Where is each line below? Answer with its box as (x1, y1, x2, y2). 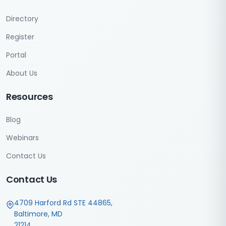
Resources (6, 90, 53, 103)
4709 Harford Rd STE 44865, (14, 198, 112, 208)
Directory (6, 14, 38, 24)
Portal (6, 50, 26, 60)
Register (6, 32, 34, 42)
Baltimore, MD (14, 209, 63, 219)
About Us (6, 68, 37, 78)
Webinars (6, 133, 39, 143)
